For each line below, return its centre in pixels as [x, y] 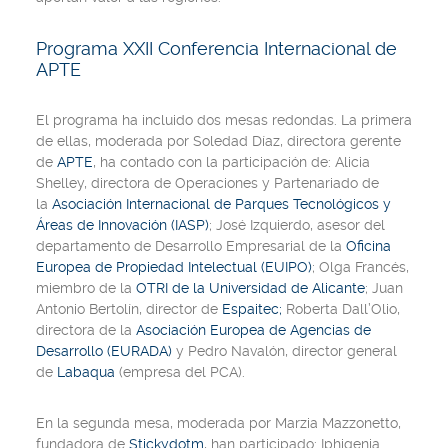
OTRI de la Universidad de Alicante [250, 288]
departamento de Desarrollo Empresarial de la [191, 246]
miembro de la [86, 288]
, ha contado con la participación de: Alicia [231, 162]
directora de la [86, 330]
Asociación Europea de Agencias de [253, 330]
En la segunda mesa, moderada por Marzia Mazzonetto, [218, 423]
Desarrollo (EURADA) [106, 351]
